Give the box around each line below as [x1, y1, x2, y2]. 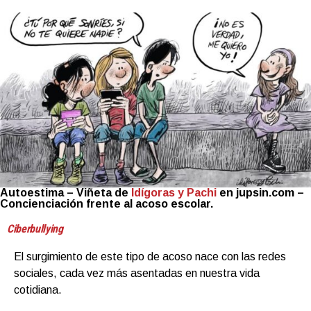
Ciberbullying [7, 221, 63, 235]
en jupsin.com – [217, 186, 304, 199]
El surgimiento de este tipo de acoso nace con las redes [14, 250, 286, 262]
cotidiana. [14, 283, 62, 296]
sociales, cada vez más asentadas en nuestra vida [14, 267, 260, 279]
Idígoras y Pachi [131, 186, 217, 199]
